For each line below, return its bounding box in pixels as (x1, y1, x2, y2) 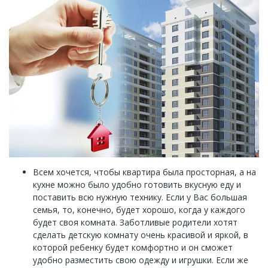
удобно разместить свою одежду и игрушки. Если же (33, 254, 248, 266)
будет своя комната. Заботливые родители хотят (33, 216, 237, 228)
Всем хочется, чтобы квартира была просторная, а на (33, 166, 256, 178)
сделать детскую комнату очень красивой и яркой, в (33, 229, 248, 240)
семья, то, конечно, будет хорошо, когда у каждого (33, 203, 245, 215)
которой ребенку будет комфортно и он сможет (33, 241, 233, 253)
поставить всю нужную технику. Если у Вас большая (33, 191, 247, 203)
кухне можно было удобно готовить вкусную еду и (33, 178, 241, 190)
